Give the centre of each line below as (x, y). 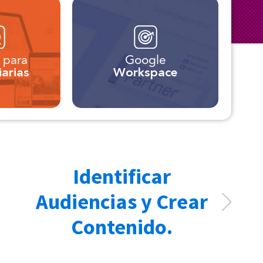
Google (145, 60)
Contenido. (122, 227)
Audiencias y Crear (122, 202)
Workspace (146, 73)
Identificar (122, 176)
